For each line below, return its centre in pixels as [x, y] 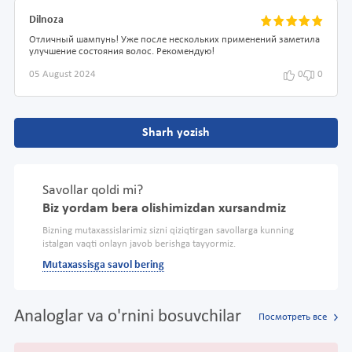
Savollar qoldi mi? [93, 190]
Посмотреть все [292, 317]
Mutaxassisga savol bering [103, 265]
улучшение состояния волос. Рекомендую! [122, 52]
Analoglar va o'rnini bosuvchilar [128, 317]
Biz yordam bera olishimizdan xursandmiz [164, 208]
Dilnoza [46, 20]
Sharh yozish [176, 132]
